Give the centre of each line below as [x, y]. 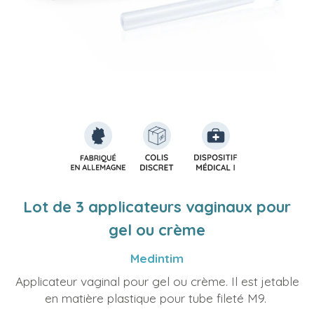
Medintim [157, 258]
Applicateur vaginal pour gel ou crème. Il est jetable [157, 281]
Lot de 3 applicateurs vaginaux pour [157, 207]
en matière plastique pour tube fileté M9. [157, 298]
